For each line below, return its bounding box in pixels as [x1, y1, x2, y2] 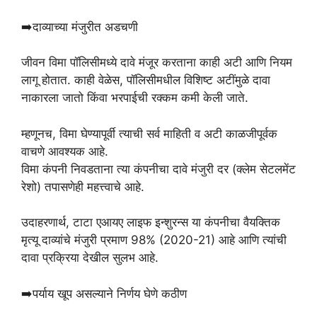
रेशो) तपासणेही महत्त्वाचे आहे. [21, 179, 144, 194]
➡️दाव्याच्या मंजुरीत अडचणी [21, 19, 138, 34]
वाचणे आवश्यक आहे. [21, 144, 108, 158]
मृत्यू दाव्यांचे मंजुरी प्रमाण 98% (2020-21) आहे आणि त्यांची [21, 233, 287, 247]
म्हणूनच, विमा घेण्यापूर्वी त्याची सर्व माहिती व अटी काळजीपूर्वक [21, 126, 277, 141]
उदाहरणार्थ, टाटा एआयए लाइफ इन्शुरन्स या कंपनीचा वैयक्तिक [21, 215, 280, 229]
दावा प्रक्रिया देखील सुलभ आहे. [21, 250, 158, 265]
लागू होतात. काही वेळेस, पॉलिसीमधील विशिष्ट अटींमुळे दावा [21, 73, 270, 87]
